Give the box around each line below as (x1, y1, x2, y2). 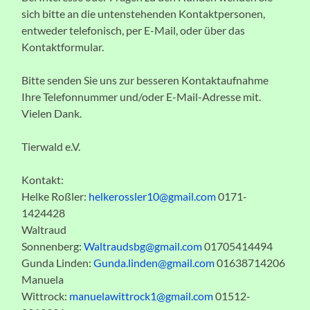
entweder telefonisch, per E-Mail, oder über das (21, 23, 246, 37)
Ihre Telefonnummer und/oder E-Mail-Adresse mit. (21, 89, 262, 103)
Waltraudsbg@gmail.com (84, 239, 203, 253)
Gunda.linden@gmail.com (93, 255, 215, 269)
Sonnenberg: (21, 239, 84, 253)
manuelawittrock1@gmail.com (69, 289, 214, 302)
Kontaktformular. (21, 39, 104, 53)
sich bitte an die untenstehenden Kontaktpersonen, (21, 6, 266, 20)
